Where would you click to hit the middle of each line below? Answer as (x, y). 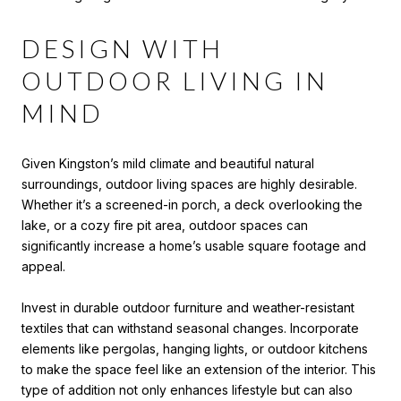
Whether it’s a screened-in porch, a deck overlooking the (192, 204)
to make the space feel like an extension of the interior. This (199, 369)
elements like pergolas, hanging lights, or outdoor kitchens (195, 348)
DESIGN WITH (123, 48)
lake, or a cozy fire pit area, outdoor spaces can (165, 225)
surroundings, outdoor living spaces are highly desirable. (189, 183)
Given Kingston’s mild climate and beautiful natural (168, 163)
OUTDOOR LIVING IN (175, 80)
